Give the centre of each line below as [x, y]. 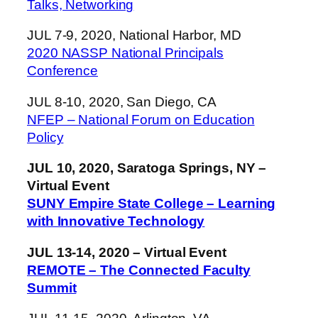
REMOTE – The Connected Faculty [139, 270]
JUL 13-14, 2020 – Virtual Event [127, 252]
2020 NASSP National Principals [125, 53]
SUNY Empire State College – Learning [152, 204]
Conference [63, 71]
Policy [45, 137]
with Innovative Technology [116, 221]
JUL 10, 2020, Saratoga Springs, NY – [147, 168]
